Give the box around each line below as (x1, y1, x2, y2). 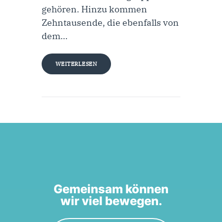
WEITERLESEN (55, 60, 98, 67)
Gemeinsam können (54, 181, 168, 196)
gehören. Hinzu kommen (42, 3, 147, 15)
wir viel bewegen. (60, 193, 162, 208)
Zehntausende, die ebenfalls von (42, 16, 179, 28)
